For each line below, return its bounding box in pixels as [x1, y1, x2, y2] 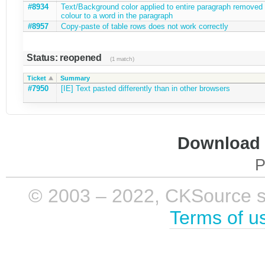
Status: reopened [27, 52, 104, 63]
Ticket [27, 74, 46, 82]
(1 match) [109, 55, 134, 62]
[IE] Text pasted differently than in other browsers [60, 83, 230, 93]
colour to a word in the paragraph [60, 11, 173, 20]
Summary [60, 74, 90, 82]
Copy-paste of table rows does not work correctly [60, 21, 228, 31]
